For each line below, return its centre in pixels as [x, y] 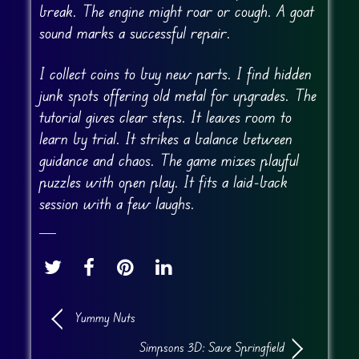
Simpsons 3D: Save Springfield [212, 347]
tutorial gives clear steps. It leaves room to [165, 117]
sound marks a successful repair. [135, 33]
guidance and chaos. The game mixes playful [169, 160]
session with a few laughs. [117, 204]
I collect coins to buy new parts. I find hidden [175, 74]
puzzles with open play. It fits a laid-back [163, 182]
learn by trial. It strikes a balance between [165, 139]
